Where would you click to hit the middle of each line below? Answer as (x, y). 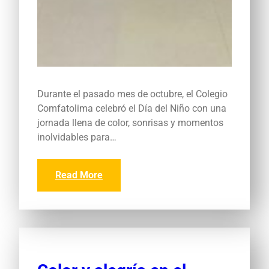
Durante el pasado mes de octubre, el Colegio (132, 94)
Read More (79, 175)
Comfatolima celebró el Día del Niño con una (132, 108)
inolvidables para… (77, 137)
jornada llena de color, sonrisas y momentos (130, 122)
